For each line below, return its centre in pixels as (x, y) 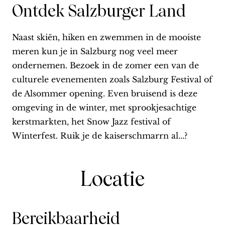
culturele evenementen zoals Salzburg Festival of (112, 80)
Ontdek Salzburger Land (99, 11)
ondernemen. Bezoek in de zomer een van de (105, 66)
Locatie (113, 179)
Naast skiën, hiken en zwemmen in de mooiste (106, 37)
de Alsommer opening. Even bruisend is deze (105, 94)
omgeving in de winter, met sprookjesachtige (104, 108)
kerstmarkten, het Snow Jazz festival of (91, 122)
